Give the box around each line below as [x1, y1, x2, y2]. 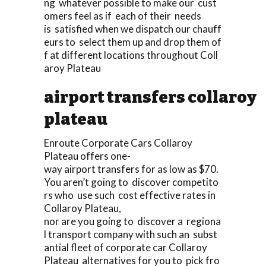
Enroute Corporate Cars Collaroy [44, 136, 192, 149]
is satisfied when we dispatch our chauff [44, 22, 221, 35]
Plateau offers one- [44, 149, 131, 162]
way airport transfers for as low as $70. [44, 162, 220, 175]
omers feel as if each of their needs [44, 9, 201, 22]
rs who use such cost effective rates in [44, 188, 217, 201]
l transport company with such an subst [44, 227, 217, 240]
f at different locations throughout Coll [44, 48, 218, 61]
